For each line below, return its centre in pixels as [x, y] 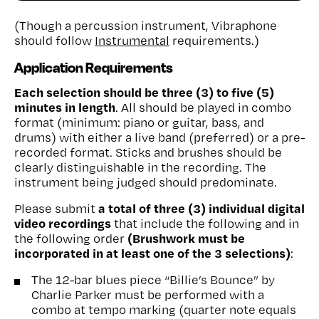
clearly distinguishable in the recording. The [140, 167]
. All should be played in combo [203, 107]
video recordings [63, 223]
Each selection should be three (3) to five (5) [144, 92]
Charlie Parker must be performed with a [148, 294]
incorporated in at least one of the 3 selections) [152, 253]
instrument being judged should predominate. [146, 182]
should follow [54, 40]
